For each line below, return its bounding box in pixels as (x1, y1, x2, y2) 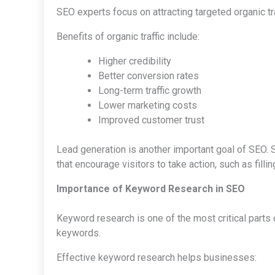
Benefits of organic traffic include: (56, 30, 199, 42)
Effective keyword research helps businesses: (56, 251, 257, 263)
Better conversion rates (98, 69, 199, 82)
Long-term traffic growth (98, 84, 201, 96)
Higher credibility (98, 55, 171, 67)
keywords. (56, 227, 101, 239)
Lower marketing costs (98, 99, 197, 111)
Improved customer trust (98, 114, 204, 126)
